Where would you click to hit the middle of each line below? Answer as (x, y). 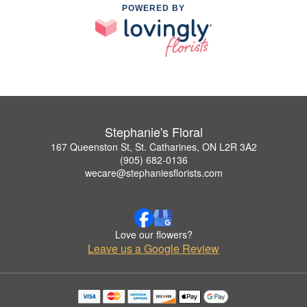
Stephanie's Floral (153, 131)
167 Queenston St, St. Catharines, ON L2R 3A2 (153, 146)
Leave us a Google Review (153, 248)
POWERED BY (153, 9)
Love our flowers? (153, 234)
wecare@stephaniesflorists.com (153, 172)
